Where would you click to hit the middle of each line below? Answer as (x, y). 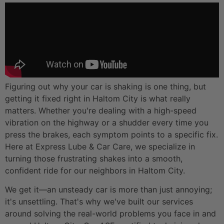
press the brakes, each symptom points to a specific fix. (111, 134)
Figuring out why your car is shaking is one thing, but (105, 86)
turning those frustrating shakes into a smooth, (94, 158)
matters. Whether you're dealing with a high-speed (101, 110)
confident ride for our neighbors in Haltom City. (95, 170)
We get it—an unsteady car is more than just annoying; (108, 190)
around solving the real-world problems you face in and (110, 214)
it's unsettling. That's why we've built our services (99, 202)
